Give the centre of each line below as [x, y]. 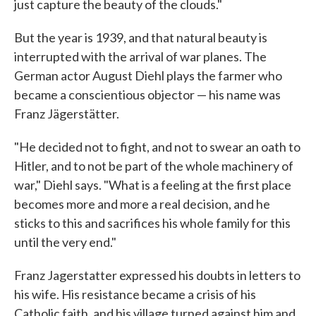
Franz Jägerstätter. [67, 114]
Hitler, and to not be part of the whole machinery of [154, 166]
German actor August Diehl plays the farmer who [148, 76]
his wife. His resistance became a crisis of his [135, 294]
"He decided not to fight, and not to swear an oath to [157, 147]
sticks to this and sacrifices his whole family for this [152, 223]
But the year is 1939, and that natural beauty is [141, 38]
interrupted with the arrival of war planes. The [140, 57]
